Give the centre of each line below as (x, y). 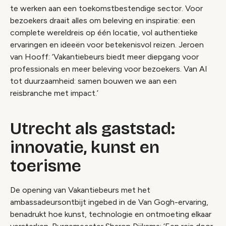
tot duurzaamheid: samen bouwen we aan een (93, 81)
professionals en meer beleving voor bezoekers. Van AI (109, 69)
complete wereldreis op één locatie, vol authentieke (104, 32)
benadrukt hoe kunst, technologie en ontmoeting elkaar (111, 214)
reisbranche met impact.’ (54, 93)
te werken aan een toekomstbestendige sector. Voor (106, 8)
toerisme (46, 166)
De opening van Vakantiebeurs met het (80, 190)
